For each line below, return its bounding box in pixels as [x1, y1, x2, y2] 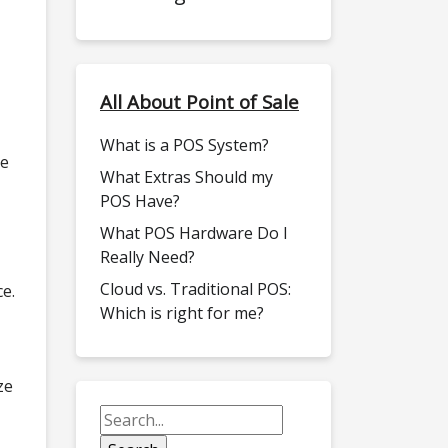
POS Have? [100, 190, 180, 213]
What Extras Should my [100, 166, 273, 189]
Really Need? [100, 246, 195, 269]
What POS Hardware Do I [100, 222, 288, 245]
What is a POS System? [100, 134, 269, 157]
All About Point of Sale [100, 89, 299, 115]
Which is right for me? [100, 302, 264, 325]
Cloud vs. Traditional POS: [100, 278, 291, 301]
